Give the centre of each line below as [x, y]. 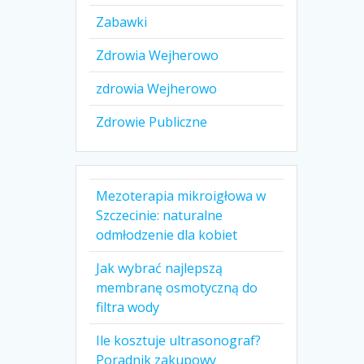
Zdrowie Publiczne [152, 122]
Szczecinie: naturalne [160, 216]
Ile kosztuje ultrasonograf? [179, 341]
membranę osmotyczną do [177, 288]
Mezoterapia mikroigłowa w [181, 196]
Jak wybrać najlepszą [160, 269]
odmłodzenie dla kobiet [167, 235]
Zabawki [122, 22]
